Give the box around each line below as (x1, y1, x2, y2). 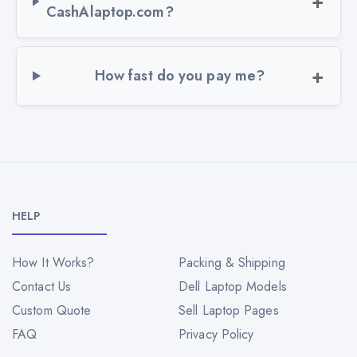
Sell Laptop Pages (178, 300, 279, 320)
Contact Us (12, 277, 71, 296)
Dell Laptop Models (178, 277, 287, 296)
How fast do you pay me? (94, 65, 265, 86)
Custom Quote (12, 300, 92, 320)
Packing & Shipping (178, 253, 285, 272)
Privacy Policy (178, 324, 254, 343)
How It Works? (12, 253, 95, 272)
